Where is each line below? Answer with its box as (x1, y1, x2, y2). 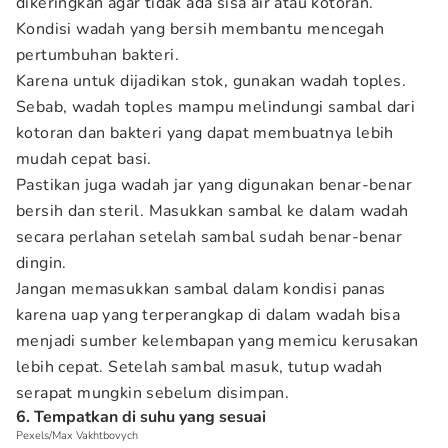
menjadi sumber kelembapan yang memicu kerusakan (16, 330, 419, 352)
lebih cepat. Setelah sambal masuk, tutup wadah (16, 356, 383, 378)
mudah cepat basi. (16, 148, 157, 170)
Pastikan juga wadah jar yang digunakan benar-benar (16, 174, 412, 196)
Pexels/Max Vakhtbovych (16, 428, 138, 443)
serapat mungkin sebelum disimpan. (16, 382, 290, 404)
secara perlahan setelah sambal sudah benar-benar (16, 226, 403, 248)
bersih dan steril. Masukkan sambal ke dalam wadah (16, 200, 409, 222)
